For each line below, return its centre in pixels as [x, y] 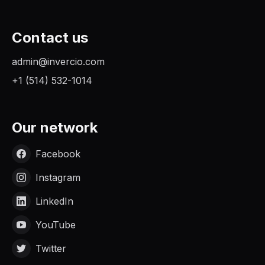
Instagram [58, 177]
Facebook [58, 153]
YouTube [56, 224]
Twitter [51, 248]
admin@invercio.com [58, 61]
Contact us [50, 37]
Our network [55, 127]
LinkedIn [54, 201]
